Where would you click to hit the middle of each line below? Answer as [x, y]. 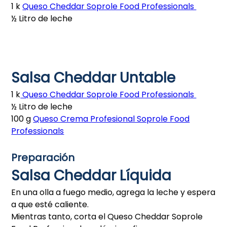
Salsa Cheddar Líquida [91, 176]
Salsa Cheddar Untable [95, 78]
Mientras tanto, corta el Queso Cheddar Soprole [107, 217]
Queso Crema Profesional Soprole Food [111, 119]
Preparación [43, 158]
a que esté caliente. [50, 204]
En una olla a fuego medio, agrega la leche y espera [113, 192]
